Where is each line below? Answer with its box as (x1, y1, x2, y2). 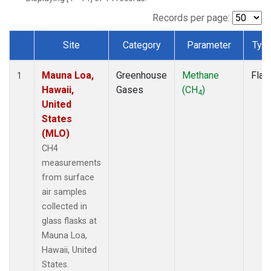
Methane (182, 69, 219, 81)
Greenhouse (116, 69, 167, 81)
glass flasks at (42, 215, 97, 226)
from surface (42, 172, 94, 183)
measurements (42, 157, 101, 168)
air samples (42, 186, 87, 197)
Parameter (187, 39, 231, 51)
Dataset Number (21, 53, 90, 65)
